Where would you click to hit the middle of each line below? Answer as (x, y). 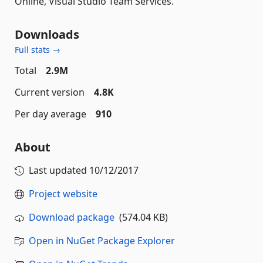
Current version (50, 92)
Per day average (50, 114)
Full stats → (38, 49)
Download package (72, 217)
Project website (63, 193)
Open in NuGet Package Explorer (102, 240)
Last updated (59, 170)
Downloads (47, 34)
